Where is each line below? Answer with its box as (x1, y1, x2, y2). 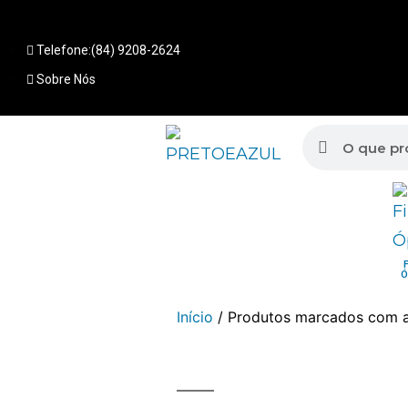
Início (177, 308, 214, 326)
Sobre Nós (36, 72, 96, 87)
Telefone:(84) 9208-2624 (36, 43, 180, 57)
